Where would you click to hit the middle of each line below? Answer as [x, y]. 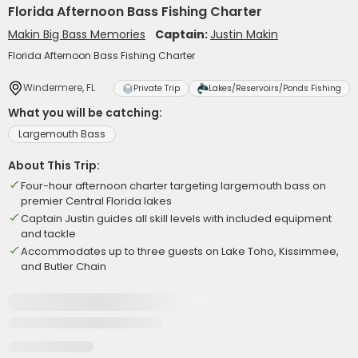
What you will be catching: [85, 113]
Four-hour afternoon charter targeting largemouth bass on [173, 186]
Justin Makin [244, 34]
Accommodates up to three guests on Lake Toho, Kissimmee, [180, 251]
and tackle [48, 234]
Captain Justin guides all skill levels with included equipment [176, 219]
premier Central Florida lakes [96, 201]
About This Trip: [54, 165]
